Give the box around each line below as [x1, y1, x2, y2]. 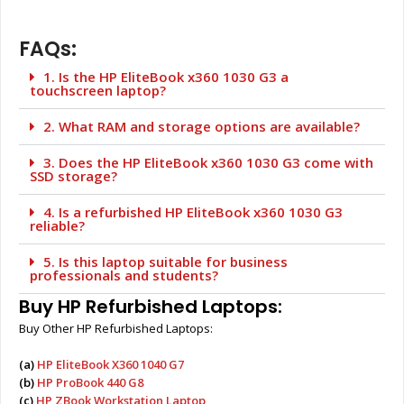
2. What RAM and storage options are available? [43, 117, 360, 136]
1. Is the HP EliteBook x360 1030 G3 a [43, 68, 289, 87]
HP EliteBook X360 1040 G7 [37, 356, 184, 373]
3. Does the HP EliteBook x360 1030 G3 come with [43, 153, 373, 172]
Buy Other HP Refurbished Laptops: [19, 320, 213, 337]
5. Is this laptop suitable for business [43, 252, 288, 271]
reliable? [30, 216, 85, 235]
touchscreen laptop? [30, 81, 166, 100]
